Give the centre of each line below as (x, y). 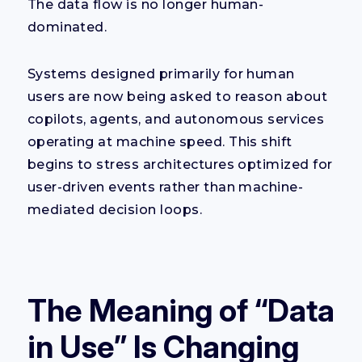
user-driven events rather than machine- (165, 187)
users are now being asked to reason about (177, 96)
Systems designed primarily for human (161, 74)
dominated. (67, 27)
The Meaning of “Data (181, 310)
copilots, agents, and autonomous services (176, 119)
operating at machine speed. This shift (160, 141)
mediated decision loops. (115, 209)
